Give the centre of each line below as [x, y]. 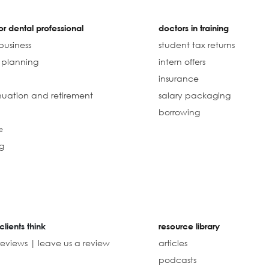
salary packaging [194, 95]
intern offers [182, 61]
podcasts [177, 259]
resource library [189, 226]
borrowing [179, 112]
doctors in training [193, 28]
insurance [178, 78]
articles [173, 243]
